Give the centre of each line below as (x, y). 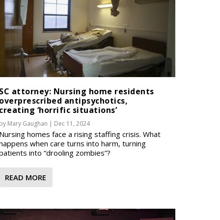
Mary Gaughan (28, 123)
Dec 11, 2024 (72, 123)
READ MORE (26, 177)
